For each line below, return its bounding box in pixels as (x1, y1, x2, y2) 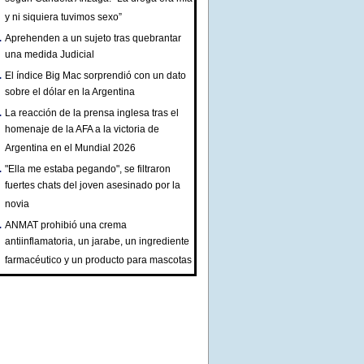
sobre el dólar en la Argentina (5, 86, 135, 100)
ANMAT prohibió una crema (5, 219, 127, 231)
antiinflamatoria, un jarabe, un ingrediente (5, 236, 189, 249)
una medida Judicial (5, 49, 94, 63)
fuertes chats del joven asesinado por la (5, 180, 180, 193)
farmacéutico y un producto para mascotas (5, 254, 192, 268)
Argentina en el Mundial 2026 (5, 142, 136, 156)
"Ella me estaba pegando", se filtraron (5, 163, 171, 175)
